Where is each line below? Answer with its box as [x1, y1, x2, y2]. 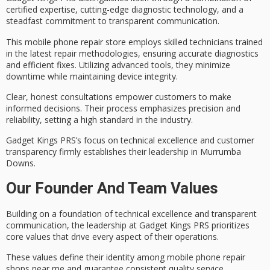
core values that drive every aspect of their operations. [6, 230, 219, 242]
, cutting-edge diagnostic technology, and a [75, 4, 243, 16]
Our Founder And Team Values [6, 178, 218, 197]
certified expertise [6, 4, 75, 16]
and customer [198, 134, 254, 146]
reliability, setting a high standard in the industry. [6, 113, 193, 125]
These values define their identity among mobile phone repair [6, 251, 245, 263]
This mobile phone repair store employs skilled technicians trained [6, 36, 263, 48]
